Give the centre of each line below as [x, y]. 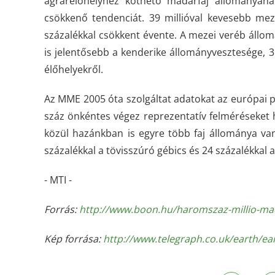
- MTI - [58, 180]
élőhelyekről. [74, 69]
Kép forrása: [74, 239]
